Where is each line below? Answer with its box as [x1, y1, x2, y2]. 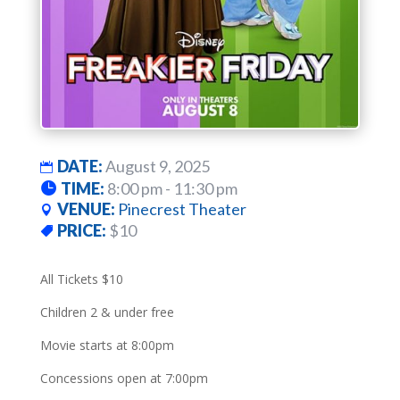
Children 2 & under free [39, 303, 174, 321]
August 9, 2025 [104, 155, 210, 176]
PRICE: [56, 220, 109, 240]
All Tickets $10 [39, 270, 123, 287]
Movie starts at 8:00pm [39, 336, 174, 354]
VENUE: [56, 198, 118, 219]
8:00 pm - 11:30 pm [106, 178, 237, 198]
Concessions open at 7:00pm [39, 369, 208, 387]
